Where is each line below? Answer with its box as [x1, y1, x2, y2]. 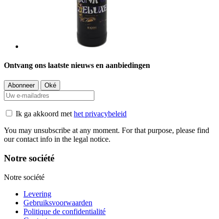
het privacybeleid [74, 109, 127, 118]
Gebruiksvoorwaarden [23, 198, 92, 207]
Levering [23, 189, 51, 198]
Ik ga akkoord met [16, 109, 74, 118]
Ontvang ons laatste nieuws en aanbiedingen [4, 61, 150, 70]
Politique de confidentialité [23, 207, 106, 216]
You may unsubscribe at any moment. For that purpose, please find [4, 126, 209, 135]
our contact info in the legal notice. [4, 135, 110, 144]
